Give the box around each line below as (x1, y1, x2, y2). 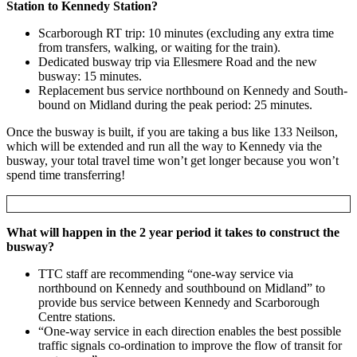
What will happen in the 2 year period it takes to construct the (6, 225, 339, 239)
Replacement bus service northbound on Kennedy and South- (38, 83, 347, 97)
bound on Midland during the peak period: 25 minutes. (38, 97, 316, 112)
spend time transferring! (6, 167, 125, 182)
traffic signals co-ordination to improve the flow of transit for (38, 338, 342, 352)
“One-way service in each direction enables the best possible (38, 324, 341, 338)
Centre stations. (38, 309, 116, 324)
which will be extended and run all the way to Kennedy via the (6, 139, 322, 153)
